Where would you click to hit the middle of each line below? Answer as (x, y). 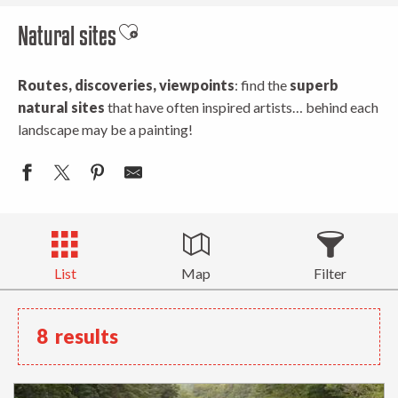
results (87, 336)
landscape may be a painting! (105, 129)
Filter (330, 273)
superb (314, 85)
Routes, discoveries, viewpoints (126, 85)
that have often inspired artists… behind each (242, 107)
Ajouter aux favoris (189, 39)
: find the (262, 85)
